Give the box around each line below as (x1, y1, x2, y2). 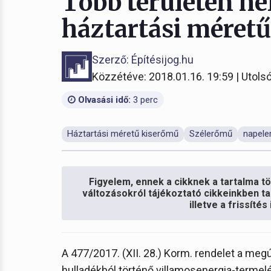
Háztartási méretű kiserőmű (67, 128, 178, 139)
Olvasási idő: (76, 94, 131, 105)
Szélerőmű (189, 128, 232, 139)
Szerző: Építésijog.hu (92, 53, 194, 66)
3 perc (131, 94, 158, 105)
